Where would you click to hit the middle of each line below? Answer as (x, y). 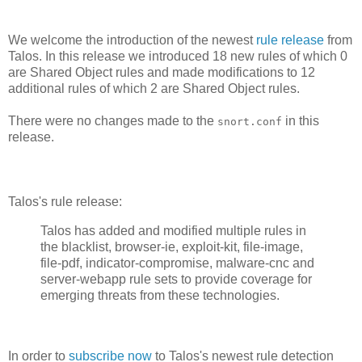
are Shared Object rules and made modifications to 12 (162, 72)
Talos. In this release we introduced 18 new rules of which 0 (178, 56)
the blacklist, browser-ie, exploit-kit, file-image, (172, 246)
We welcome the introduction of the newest (132, 40)
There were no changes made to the (113, 120)
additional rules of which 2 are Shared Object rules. (154, 88)
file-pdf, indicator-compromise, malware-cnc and (177, 263)
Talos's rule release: (65, 201)
